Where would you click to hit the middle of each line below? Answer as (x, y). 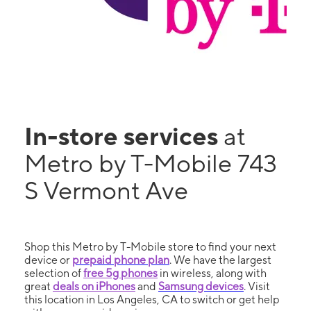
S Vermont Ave (106, 190)
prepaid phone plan (121, 260)
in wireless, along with (212, 273)
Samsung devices (201, 286)
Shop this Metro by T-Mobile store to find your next (150, 247)
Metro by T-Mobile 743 (151, 163)
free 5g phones (120, 273)
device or (48, 260)
